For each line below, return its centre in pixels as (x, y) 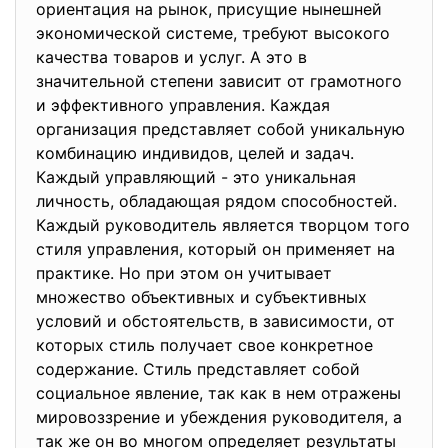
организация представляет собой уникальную (220, 129)
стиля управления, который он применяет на (215, 249)
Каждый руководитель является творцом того (223, 225)
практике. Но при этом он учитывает (184, 273)
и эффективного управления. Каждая (183, 105)
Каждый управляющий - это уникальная (196, 177)
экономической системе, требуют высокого (213, 33)
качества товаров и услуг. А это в (171, 57)
